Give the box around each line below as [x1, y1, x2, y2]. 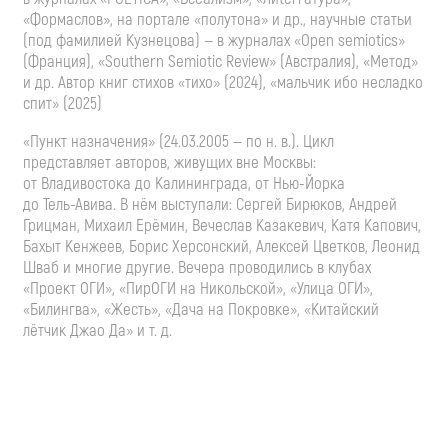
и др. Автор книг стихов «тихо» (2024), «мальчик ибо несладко [23, 71, 423, 93]
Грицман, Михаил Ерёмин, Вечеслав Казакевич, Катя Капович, [23, 214, 421, 236]
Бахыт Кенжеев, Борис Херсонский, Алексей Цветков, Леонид [23, 235, 420, 257]
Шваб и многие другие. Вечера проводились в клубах [23, 256, 371, 278]
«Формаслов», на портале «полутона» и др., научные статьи [23, 8, 412, 30]
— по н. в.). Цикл [229, 130, 334, 152]
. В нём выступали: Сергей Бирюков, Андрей [113, 193, 397, 215]
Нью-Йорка [273, 172, 345, 194]
